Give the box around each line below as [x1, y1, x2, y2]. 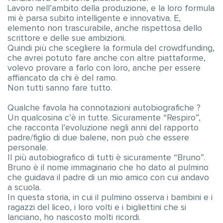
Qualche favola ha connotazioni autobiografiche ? [7, 104, 201, 112]
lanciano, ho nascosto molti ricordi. [7, 213, 140, 222]
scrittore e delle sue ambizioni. [7, 34, 125, 43]
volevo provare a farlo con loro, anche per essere [7, 64, 201, 73]
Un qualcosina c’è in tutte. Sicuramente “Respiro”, [7, 113, 201, 122]
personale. [7, 143, 48, 152]
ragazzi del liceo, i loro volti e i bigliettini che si [7, 203, 186, 212]
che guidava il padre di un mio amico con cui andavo [7, 173, 209, 182]
